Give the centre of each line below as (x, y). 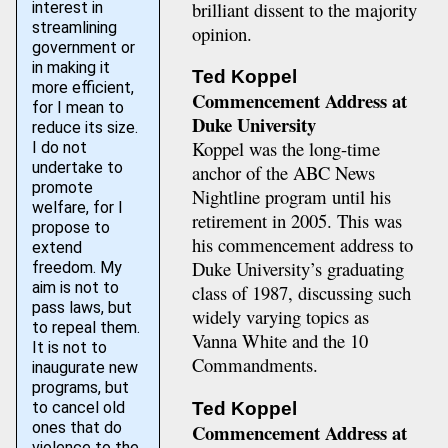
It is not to (69, 347)
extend (56, 247)
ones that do (76, 427)
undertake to (77, 167)
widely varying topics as (280, 317)
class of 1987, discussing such (301, 293)
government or (83, 47)
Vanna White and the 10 (279, 341)
